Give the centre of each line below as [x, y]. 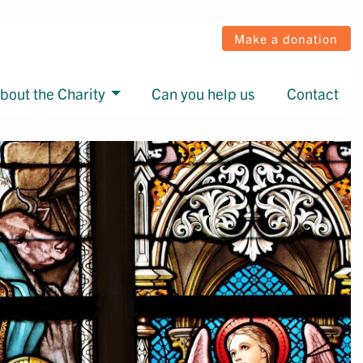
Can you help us [203, 93]
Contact [312, 93]
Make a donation [286, 38]
